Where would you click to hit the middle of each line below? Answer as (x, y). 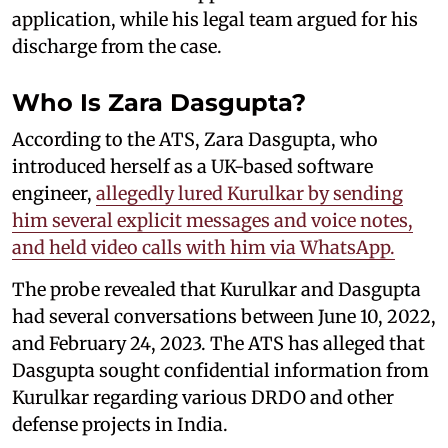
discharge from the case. (117, 46)
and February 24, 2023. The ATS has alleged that (218, 343)
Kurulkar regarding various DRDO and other (203, 397)
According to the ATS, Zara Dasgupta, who (195, 139)
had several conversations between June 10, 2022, (224, 316)
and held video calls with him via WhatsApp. (203, 247)
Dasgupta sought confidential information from (220, 370)
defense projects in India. (120, 424)
